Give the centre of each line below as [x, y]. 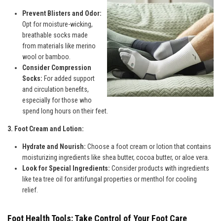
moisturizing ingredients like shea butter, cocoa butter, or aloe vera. [116, 157]
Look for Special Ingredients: [66, 168]
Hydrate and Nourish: [54, 146]
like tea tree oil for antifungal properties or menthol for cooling [110, 179]
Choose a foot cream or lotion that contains [148, 146]
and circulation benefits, [55, 89]
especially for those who [57, 100]
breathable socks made [55, 35]
